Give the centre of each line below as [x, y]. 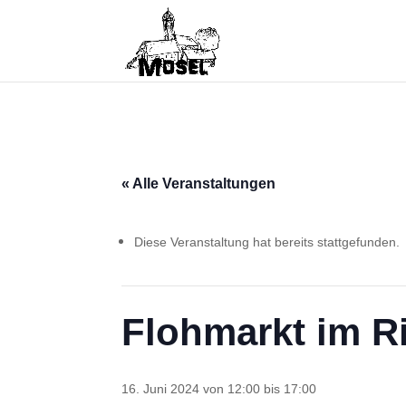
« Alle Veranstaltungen [199, 183]
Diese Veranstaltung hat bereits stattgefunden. [267, 242]
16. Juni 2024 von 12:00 [191, 388]
